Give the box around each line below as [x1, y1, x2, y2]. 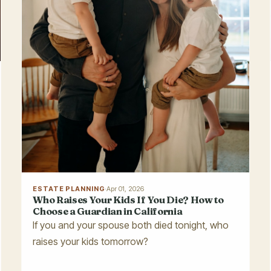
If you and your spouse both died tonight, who [33, 218, 229, 231]
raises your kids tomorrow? [33, 235, 149, 247]
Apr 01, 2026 [106, 184, 145, 193]
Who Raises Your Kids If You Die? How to [33, 193, 224, 206]
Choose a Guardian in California [33, 204, 183, 217]
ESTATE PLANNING [33, 184, 105, 193]
